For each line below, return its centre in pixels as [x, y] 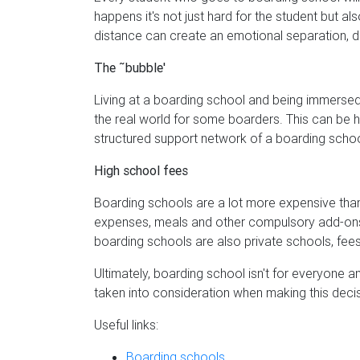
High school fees [141, 170]
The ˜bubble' [130, 67]
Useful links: [126, 325]
